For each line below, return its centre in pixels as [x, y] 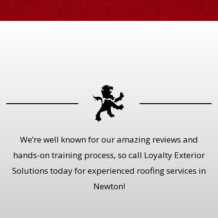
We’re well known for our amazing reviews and [109, 139]
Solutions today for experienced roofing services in [109, 170]
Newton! [109, 186]
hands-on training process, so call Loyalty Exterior [109, 155]
